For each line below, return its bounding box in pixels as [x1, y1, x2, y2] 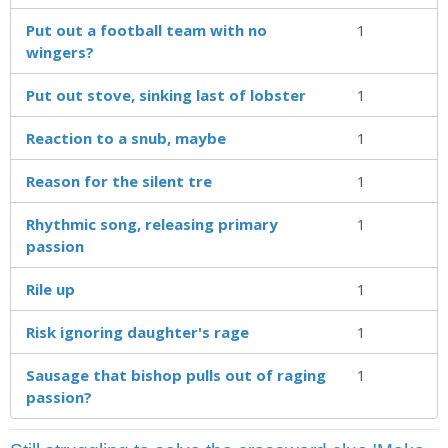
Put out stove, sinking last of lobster [26, 84, 306, 105]
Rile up [26, 278, 75, 299]
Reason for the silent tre [26, 170, 212, 191]
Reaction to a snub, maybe [26, 127, 226, 148]
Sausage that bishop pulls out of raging [26, 364, 326, 385]
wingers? [26, 41, 94, 62]
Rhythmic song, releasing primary [26, 213, 278, 234]
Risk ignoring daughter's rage [26, 321, 249, 342]
